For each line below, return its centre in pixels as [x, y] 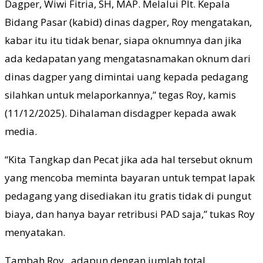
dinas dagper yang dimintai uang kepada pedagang [127, 76]
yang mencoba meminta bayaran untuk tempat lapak [130, 177]
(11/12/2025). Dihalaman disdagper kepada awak [120, 113]
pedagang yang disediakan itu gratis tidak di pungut [128, 195]
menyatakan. [35, 232]
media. [21, 131]
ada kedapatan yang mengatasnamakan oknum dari [128, 58]
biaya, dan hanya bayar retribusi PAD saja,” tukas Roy [130, 214]
